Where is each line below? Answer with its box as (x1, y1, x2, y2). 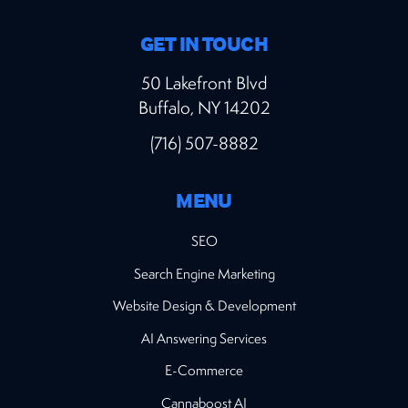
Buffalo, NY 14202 (138, 97, 270, 119)
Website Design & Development (112, 296, 296, 315)
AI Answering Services (141, 328, 267, 347)
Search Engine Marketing (133, 263, 275, 282)
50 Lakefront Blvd (141, 72, 267, 95)
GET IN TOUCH (139, 31, 269, 57)
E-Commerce (165, 361, 243, 380)
